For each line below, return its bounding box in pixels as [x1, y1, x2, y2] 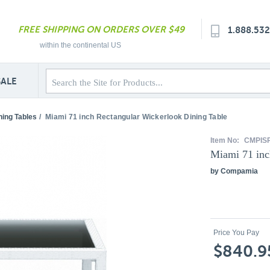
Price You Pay [213, 228, 259, 237]
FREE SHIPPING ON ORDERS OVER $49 [18, 24, 184, 34]
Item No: [210, 136, 241, 145]
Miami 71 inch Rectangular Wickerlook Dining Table [45, 113, 228, 121]
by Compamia [210, 167, 258, 175]
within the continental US [40, 41, 121, 49]
